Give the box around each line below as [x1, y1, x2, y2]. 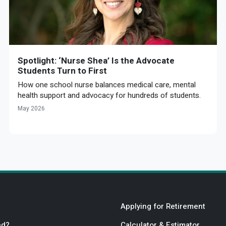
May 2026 [18, 104, 45, 114]
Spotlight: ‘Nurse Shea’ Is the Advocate [18, 55, 175, 66]
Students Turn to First [18, 66, 107, 76]
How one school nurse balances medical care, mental [18, 79, 196, 91]
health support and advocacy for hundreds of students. [18, 90, 201, 101]
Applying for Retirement [121, 201, 205, 212]
